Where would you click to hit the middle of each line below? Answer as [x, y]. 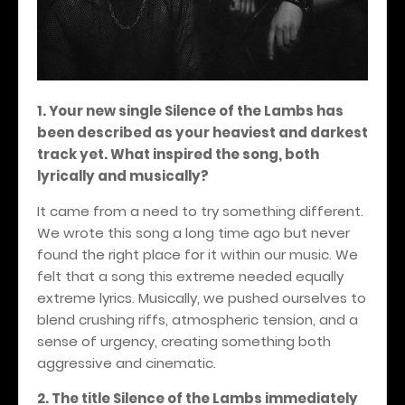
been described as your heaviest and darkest [202, 132]
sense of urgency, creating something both [184, 341]
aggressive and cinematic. [127, 363]
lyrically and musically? [123, 175]
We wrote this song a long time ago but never [193, 232]
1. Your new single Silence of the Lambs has [190, 110]
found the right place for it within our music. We [198, 254]
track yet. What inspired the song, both [178, 154]
